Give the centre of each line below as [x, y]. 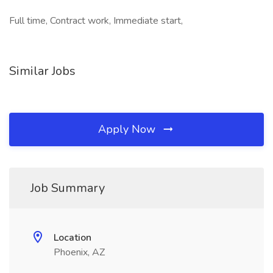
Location [73, 238]
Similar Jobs [42, 71]
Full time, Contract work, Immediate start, [96, 21]
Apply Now [128, 129]
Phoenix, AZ [79, 252]
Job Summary [68, 188]
